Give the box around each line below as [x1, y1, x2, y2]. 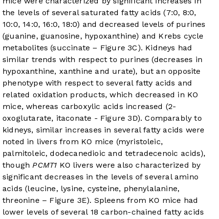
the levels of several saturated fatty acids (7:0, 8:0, [2, 8, 197, 18]
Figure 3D [100, 113, 137, 123]
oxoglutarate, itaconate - [2, 113, 100, 123]
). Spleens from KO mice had [87, 196, 198, 205]
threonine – [2, 196, 50, 205]
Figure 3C [100, 43, 138, 53]
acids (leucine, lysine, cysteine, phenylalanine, [2, 184, 180, 194]
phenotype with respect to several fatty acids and [2, 78, 193, 88]
